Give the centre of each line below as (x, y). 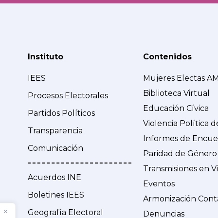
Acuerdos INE (55, 177)
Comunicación (56, 148)
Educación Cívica (176, 109)
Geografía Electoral (66, 212)
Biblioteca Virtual (176, 93)
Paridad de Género (180, 154)
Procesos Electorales (68, 96)
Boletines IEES (56, 195)
